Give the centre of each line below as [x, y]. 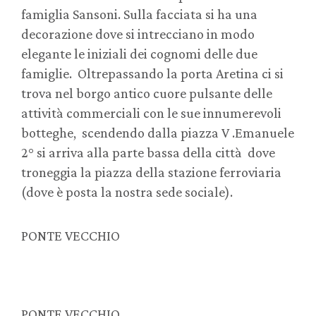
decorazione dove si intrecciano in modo [138, 34]
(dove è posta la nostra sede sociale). [131, 192]
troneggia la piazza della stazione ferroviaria [151, 172]
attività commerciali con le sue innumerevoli [151, 113]
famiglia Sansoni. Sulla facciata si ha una [139, 14]
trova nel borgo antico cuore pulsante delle [147, 93]
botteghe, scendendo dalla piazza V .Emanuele [158, 133]
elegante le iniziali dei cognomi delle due [139, 54]
